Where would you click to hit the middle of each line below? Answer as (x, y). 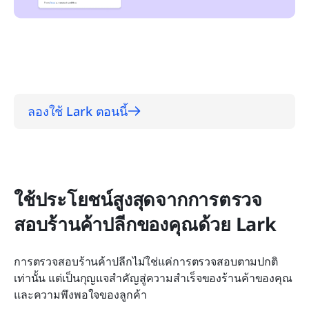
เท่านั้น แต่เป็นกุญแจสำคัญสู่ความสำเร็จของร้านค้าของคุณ (153, 278)
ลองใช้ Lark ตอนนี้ (78, 111)
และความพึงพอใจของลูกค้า (80, 294)
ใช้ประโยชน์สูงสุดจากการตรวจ (138, 199)
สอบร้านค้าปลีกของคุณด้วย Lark (145, 223)
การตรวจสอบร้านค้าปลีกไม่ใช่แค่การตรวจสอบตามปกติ (146, 261)
